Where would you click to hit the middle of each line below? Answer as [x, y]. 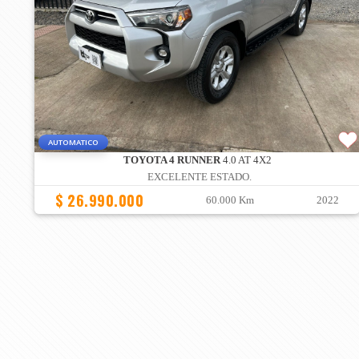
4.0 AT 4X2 [246, 161]
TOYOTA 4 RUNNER [171, 161]
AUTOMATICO [73, 143]
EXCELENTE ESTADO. [199, 177]
